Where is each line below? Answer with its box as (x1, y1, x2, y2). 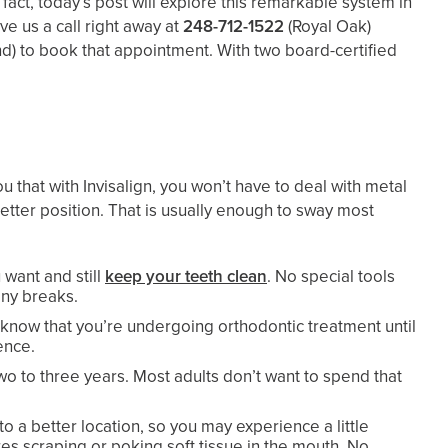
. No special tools (267, 264, 395, 290)
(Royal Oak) (288, 14, 371, 40)
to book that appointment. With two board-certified (16, 38, 397, 64)
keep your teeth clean (105, 264, 267, 290)
